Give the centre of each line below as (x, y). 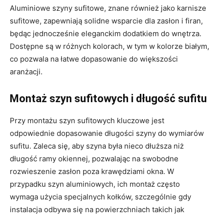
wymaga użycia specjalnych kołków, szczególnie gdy (100, 197)
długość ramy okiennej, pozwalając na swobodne (94, 158)
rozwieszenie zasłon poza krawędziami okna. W (92, 171)
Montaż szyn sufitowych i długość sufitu (108, 98)
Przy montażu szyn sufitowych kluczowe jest (87, 120)
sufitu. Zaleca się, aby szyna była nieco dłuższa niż (97, 146)
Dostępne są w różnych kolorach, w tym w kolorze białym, (109, 46)
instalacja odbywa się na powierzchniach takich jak (97, 209)
